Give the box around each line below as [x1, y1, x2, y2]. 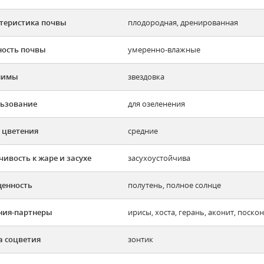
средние [128, 126, 158, 137]
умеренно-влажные [128, 44, 200, 55]
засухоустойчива [128, 153, 190, 164]
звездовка [128, 71, 164, 82]
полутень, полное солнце [128, 180, 221, 191]
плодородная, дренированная [128, 17, 238, 28]
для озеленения [128, 98, 185, 110]
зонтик [128, 234, 153, 245]
